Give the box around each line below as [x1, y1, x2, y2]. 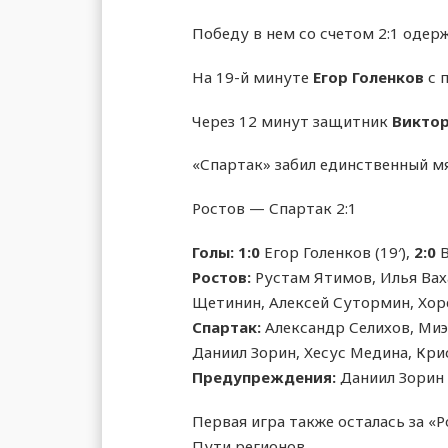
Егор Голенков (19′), [260, 241, 414, 262]
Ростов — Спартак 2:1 [192, 198, 357, 219]
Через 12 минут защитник [192, 110, 392, 131]
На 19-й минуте [192, 66, 313, 87]
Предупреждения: [192, 366, 336, 387]
